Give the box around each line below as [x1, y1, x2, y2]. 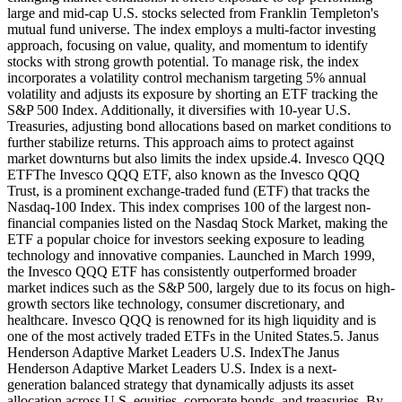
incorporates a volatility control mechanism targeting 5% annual [7, 69, 366, 85]
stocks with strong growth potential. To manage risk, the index [7, 53, 359, 69]
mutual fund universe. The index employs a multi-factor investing [7, 21, 376, 37]
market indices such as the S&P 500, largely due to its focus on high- [7, 279, 395, 295]
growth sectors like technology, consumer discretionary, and [7, 295, 345, 311]
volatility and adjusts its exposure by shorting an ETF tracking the [7, 85, 378, 101]
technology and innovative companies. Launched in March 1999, [7, 247, 375, 263]
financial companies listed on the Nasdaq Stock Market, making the [7, 214, 388, 231]
